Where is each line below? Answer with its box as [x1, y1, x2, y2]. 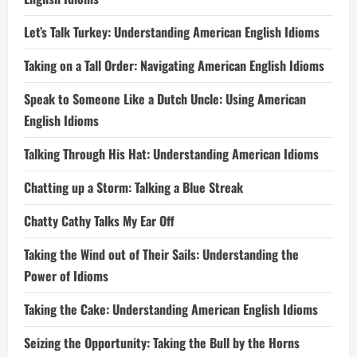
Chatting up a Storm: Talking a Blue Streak [24, 178, 243, 197]
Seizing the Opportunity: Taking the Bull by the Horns [24, 333, 300, 352]
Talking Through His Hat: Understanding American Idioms [24, 144, 319, 163]
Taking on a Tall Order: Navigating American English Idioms [24, 56, 324, 75]
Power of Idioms [24, 266, 108, 285]
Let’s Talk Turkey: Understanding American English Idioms [24, 22, 320, 41]
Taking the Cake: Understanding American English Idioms [24, 300, 318, 319]
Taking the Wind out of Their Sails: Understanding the [24, 245, 299, 264]
